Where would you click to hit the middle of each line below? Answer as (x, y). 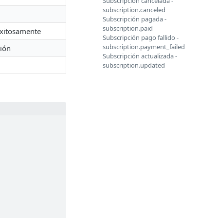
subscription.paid (128, 28)
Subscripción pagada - (135, 19)
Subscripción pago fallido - (141, 37)
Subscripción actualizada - (140, 56)
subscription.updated (134, 65)
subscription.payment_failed (144, 47)
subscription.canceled (134, 10)
